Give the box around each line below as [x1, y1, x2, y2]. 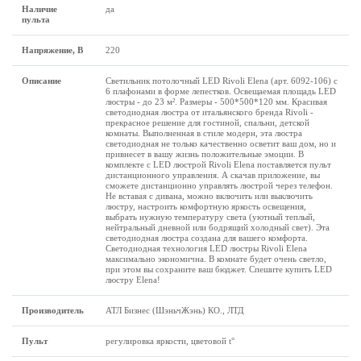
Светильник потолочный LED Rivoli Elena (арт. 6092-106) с [106, 76, 338, 85]
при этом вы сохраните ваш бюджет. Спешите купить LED [106, 264, 332, 274]
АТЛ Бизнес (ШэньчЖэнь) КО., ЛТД [106, 305, 244, 315]
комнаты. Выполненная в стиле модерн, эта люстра [106, 128, 302, 138]
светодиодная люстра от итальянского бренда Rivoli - [106, 107, 313, 117]
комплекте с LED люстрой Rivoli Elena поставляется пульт [106, 160, 331, 169]
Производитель [22, 305, 84, 315]
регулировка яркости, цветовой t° [106, 336, 234, 346]
